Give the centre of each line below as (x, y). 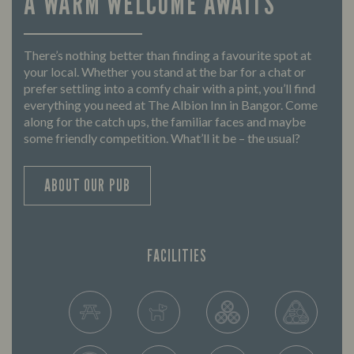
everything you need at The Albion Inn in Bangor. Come (171, 105)
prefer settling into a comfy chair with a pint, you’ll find (169, 88)
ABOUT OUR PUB (87, 186)
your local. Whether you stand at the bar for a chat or (165, 72)
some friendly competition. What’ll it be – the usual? (162, 138)
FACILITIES (177, 256)
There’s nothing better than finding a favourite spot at (168, 55)
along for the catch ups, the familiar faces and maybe (165, 122)
